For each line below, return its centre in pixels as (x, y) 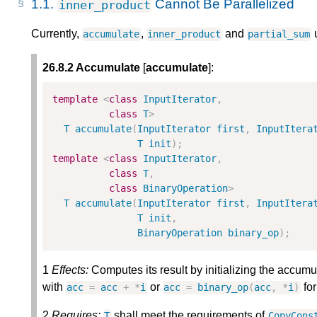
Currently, (57, 34)
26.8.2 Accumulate (91, 68)
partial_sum (279, 34)
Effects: (70, 270)
